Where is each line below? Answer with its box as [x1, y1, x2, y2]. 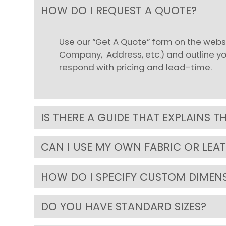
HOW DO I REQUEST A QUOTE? [41, 3, 197, 18]
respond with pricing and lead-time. [59, 61, 212, 73]
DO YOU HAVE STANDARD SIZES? [41, 199, 207, 214]
